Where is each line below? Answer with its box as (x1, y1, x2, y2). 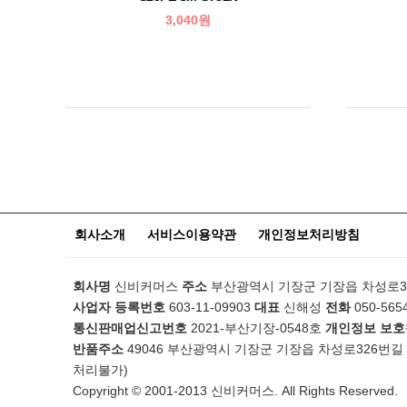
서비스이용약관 (147, 227, 236, 242)
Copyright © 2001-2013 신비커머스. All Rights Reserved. (73, 383, 398, 398)
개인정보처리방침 (258, 227, 360, 242)
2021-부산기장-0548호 (187, 321, 322, 335)
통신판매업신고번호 (73, 321, 187, 335)
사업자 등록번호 (73, 300, 165, 314)
